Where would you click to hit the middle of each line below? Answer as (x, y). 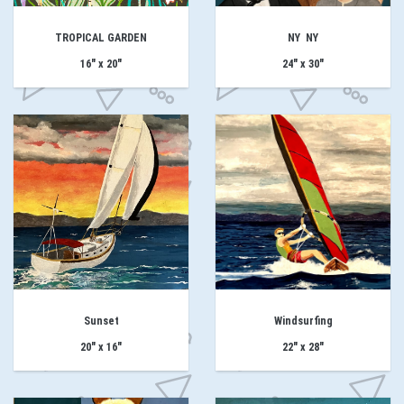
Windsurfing (303, 321)
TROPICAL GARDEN (101, 38)
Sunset (101, 321)
